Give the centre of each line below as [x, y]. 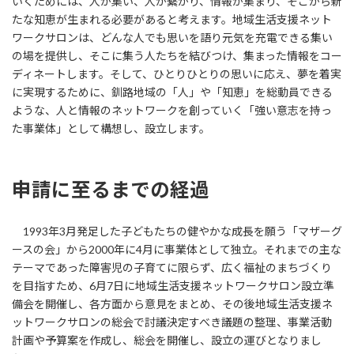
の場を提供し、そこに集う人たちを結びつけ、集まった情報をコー [177, 55]
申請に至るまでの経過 [111, 189]
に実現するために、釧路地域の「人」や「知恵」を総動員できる [172, 92]
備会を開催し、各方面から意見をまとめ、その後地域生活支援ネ [172, 304]
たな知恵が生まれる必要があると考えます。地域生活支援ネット [172, 19]
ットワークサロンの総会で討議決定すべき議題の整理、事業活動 [172, 322]
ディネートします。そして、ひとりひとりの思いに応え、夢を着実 [177, 73]
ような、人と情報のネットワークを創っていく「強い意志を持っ [172, 110]
